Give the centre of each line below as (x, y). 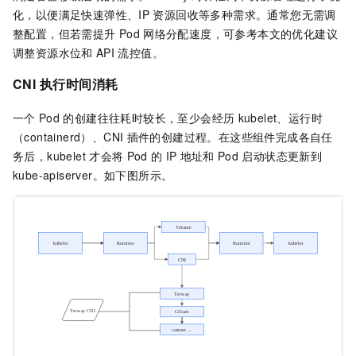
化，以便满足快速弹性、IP (81, 14)
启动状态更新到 (282, 155)
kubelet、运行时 (280, 117)
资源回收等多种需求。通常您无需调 (244, 14)
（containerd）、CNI (68, 136)
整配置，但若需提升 (64, 33)
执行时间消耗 (79, 84)
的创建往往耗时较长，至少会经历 (149, 117)
